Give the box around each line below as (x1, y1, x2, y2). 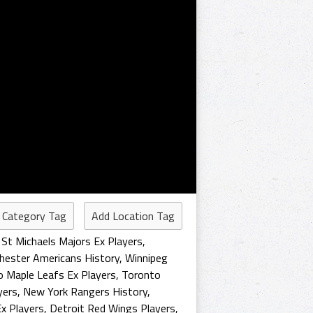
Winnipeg (125, 249, 168, 266)
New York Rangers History (23, 283, 147, 300)
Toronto (122, 266, 161, 283)
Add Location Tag (92, 208, 175, 224)
